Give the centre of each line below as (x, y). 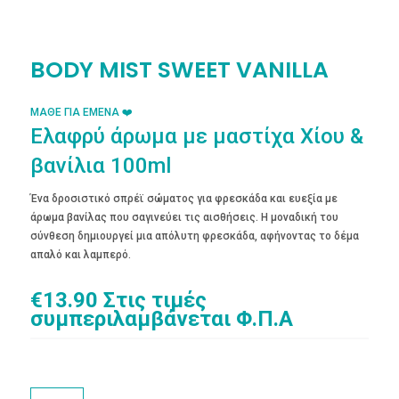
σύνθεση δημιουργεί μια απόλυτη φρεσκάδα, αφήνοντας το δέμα (194, 236)
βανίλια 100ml (100, 165)
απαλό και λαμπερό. (80, 254)
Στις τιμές (155, 300)
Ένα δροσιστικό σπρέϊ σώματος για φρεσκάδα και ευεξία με (183, 198)
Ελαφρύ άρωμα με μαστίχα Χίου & (196, 136)
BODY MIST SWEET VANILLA (179, 69)
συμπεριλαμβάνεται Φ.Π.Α (161, 318)
